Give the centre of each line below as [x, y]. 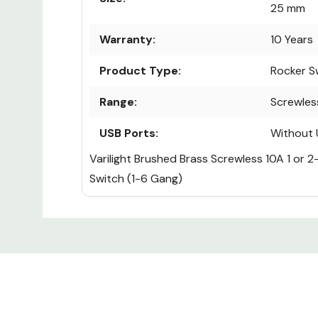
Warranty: [127, 40]
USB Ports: [129, 133]
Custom [108, 223]
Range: [118, 102]
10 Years [292, 40]
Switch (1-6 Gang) [136, 179]
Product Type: [140, 71]
